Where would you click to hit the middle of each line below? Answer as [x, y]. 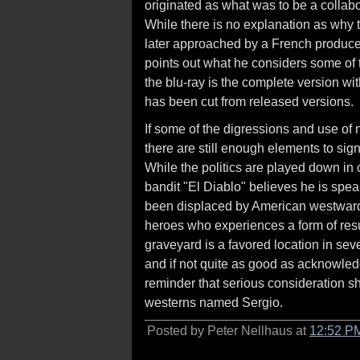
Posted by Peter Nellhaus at [228, 330]
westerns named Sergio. [214, 302]
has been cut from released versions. [249, 101]
